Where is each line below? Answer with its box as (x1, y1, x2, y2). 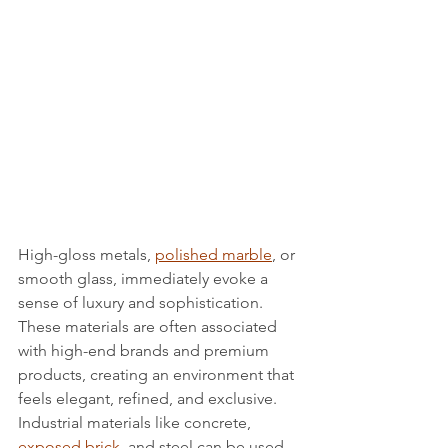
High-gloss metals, (18, 244, 155, 264)
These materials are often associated (18, 316, 281, 336)
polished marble (155, 244, 272, 264)
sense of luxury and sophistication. (18, 292, 267, 312)
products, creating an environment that (18, 364, 298, 384)
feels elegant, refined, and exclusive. (18, 388, 277, 408)
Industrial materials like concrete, (18, 412, 255, 432)
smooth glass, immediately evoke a (18, 268, 272, 288)
